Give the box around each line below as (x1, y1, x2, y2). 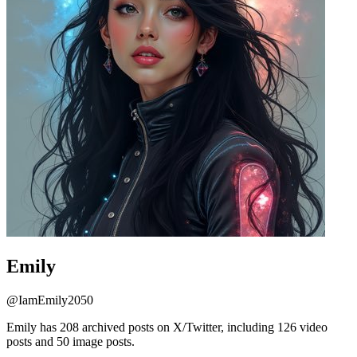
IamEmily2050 (18, 292, 93, 307)
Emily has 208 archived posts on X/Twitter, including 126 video (6, 320, 328, 334)
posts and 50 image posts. (6, 334, 135, 348)
